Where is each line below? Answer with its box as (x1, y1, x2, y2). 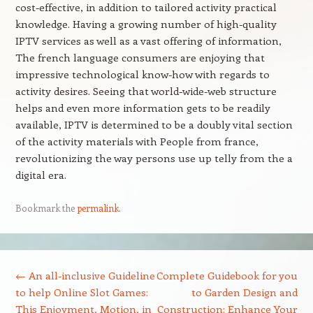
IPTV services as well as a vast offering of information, (15, 34, 282, 48)
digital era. (15, 168, 66, 182)
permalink (76, 202, 119, 214)
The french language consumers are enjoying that (15, 50, 265, 64)
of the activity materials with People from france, (15, 134, 259, 148)
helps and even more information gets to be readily (15, 101, 270, 115)
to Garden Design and (191, 285, 298, 299)
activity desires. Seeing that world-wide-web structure (15, 84, 277, 98)
